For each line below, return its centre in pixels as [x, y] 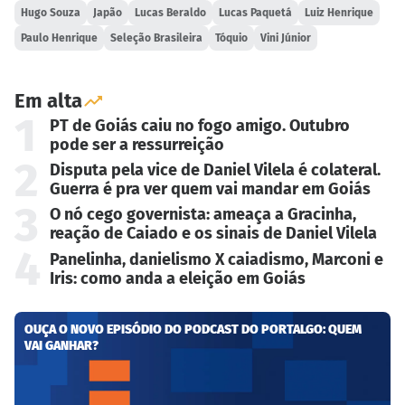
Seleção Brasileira [157, 38]
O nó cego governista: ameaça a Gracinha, [202, 215]
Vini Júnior [286, 38]
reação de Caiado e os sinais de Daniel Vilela [213, 234]
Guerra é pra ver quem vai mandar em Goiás [210, 189]
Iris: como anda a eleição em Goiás [177, 278]
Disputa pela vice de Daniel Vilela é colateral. [215, 170]
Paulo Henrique [60, 38]
